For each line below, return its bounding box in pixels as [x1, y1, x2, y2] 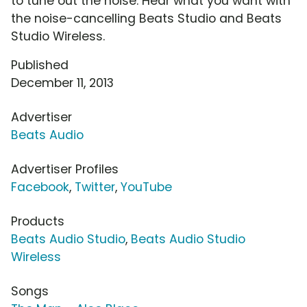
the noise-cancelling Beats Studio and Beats [11, 10, 282, 27]
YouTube [121, 179, 172, 196]
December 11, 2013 [11, 75, 114, 92]
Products [11, 213, 64, 230]
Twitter [75, 179, 115, 196]
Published [11, 57, 69, 74]
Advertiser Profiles [11, 161, 119, 178]
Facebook [11, 179, 69, 196]
